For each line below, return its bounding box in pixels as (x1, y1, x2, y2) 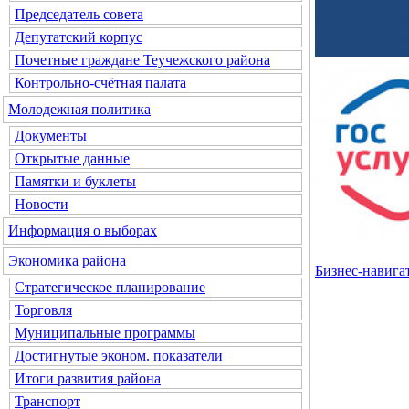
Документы (15, 128, 87, 143)
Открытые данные (15, 151, 130, 166)
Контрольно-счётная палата (15, 75, 186, 90)
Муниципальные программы (15, 325, 195, 341)
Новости (15, 196, 68, 212)
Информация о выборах (8, 223, 157, 238)
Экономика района (8, 253, 126, 268)
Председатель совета (15, 6, 143, 22)
